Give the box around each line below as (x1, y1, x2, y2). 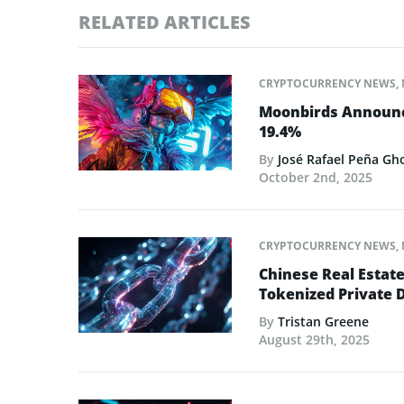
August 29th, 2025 (259, 330, 370, 348)
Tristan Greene (278, 312, 369, 330)
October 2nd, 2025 (259, 168, 372, 186)
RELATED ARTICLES (78, 9, 251, 34)
